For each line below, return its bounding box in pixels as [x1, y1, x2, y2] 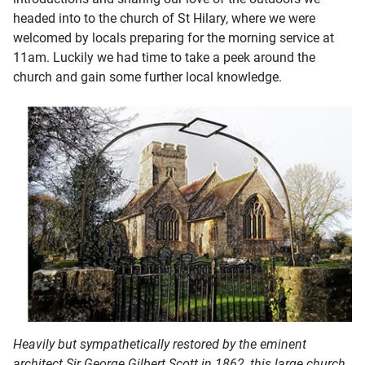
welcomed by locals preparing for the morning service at [13, 30, 334, 46]
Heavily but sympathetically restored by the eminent [13, 336, 306, 353]
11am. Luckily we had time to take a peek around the [13, 50, 315, 66]
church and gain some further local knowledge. [13, 69, 282, 86]
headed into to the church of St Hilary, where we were [13, 11, 315, 27]
